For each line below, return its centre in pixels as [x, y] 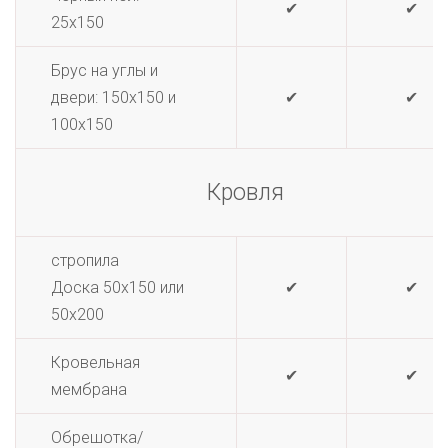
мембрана [89, 389]
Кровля [245, 192]
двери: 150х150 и [113, 97]
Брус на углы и [104, 70]
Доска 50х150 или [117, 287]
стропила [85, 260]
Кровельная [95, 362]
